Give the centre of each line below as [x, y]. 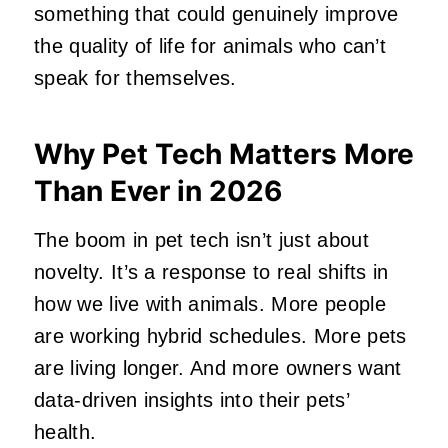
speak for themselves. [135, 78]
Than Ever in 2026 [158, 191]
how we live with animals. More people [210, 304]
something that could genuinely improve [216, 14]
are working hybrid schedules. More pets [220, 336]
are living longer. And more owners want [218, 368]
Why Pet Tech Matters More [224, 154]
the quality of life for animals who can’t [210, 46]
